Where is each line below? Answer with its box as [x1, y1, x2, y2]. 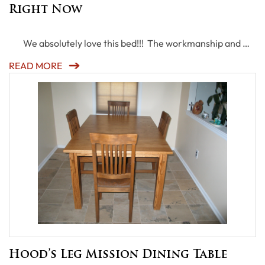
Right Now [9, 5, 82, 16]
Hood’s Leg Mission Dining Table [9, 250, 227, 261]
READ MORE [9, 60, 62, 72]
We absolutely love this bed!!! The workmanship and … [9, 37, 250, 49]
